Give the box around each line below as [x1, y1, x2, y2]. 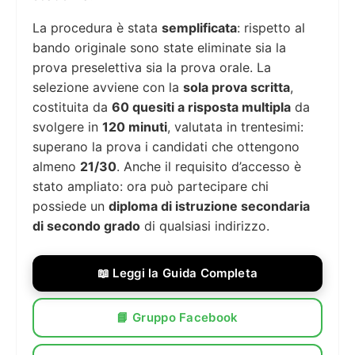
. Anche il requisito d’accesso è [116, 158, 301, 174]
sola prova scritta [183, 78, 290, 95]
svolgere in [32, 118, 102, 135]
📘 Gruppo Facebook [116, 309, 239, 325]
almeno [32, 158, 80, 174]
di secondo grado [32, 217, 140, 234]
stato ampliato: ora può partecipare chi [32, 177, 269, 194]
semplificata [162, 19, 237, 36]
